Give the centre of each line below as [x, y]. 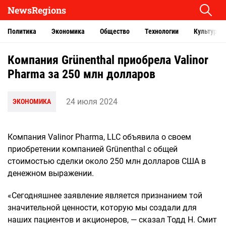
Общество [115, 31]
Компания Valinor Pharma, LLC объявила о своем [99, 137]
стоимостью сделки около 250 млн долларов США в [107, 161]
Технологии [162, 31]
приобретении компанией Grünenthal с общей [93, 149]
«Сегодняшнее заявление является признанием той [105, 195]
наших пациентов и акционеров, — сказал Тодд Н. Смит [112, 220]
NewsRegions [37, 10]
